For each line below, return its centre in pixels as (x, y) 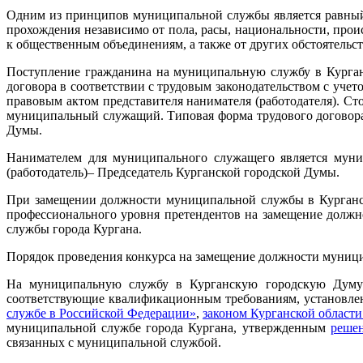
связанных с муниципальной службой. (114, 342)
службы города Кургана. (74, 228)
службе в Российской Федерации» (101, 313)
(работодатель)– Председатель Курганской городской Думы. (173, 172)
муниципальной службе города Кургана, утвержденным (169, 327)
